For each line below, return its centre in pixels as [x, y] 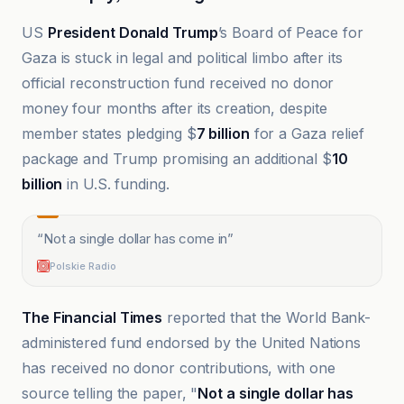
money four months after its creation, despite [174, 108]
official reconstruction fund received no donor [178, 83]
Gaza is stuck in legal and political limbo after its [182, 58]
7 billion [223, 133]
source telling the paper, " [110, 393]
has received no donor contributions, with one [179, 368]
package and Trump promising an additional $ [177, 159]
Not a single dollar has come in [135, 239]
